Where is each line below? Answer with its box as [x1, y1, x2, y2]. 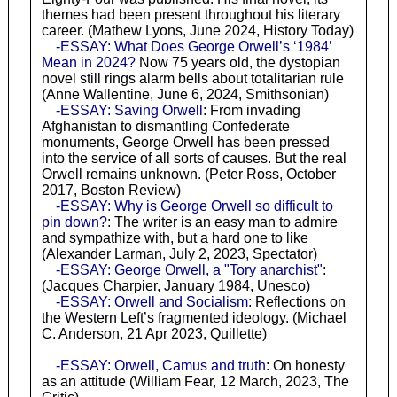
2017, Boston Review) [41, 183, 181, 198]
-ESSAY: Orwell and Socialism [55, 294, 248, 310]
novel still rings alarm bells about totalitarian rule [41, 71, 344, 87]
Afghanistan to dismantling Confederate [41, 119, 290, 135]
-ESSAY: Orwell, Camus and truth [55, 358, 266, 374]
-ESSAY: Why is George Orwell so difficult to [55, 198, 333, 214]
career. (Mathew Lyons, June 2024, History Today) [41, 23, 354, 39]
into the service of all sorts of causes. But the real [41, 151, 346, 167]
